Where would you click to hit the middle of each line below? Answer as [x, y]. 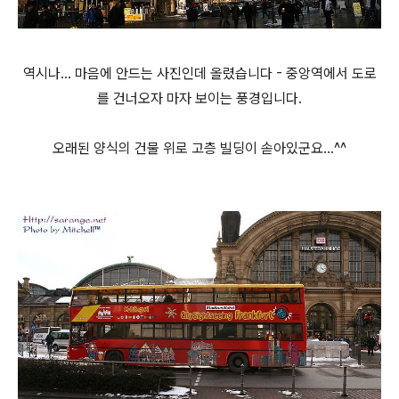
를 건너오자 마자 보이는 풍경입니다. [199, 98]
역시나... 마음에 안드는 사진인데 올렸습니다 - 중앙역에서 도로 [199, 73]
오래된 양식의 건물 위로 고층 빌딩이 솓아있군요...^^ [199, 148]
